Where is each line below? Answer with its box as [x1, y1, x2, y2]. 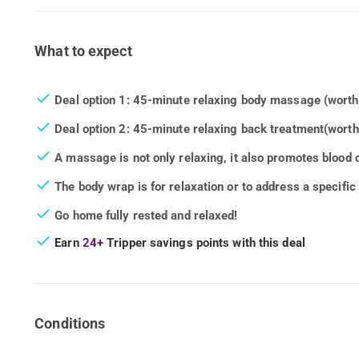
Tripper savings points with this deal [103, 235, 305, 250]
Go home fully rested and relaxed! [54, 208, 238, 224]
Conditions [34, 314, 106, 332]
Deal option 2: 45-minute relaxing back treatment [54, 122, 325, 137]
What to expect [34, 42, 132, 59]
